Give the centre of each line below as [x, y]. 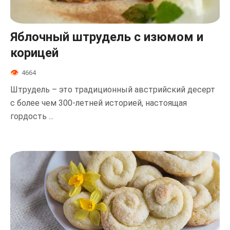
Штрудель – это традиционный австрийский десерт [113, 89]
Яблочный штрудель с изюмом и [107, 37]
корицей [34, 53]
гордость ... [32, 116]
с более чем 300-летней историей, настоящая [99, 103]
